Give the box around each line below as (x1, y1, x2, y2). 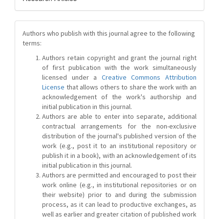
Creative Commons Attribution (101, 73, 197, 82)
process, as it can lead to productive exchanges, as (42, 200, 197, 209)
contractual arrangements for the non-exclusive (42, 122, 197, 131)
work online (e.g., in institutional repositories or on (42, 180, 197, 189)
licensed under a (42, 73, 102, 82)
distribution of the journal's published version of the (42, 131, 197, 140)
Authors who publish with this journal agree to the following (22, 29, 195, 38)
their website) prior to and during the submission (42, 190, 197, 199)
